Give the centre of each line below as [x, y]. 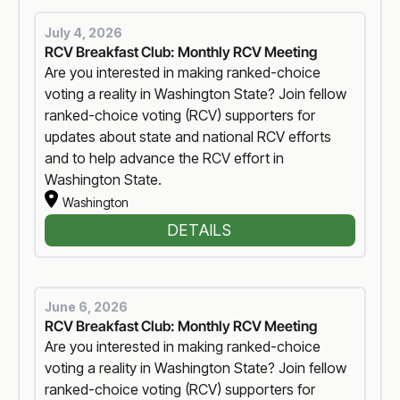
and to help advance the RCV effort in [165, 158]
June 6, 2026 [87, 307]
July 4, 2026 [84, 32]
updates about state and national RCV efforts [188, 136]
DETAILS [200, 230]
